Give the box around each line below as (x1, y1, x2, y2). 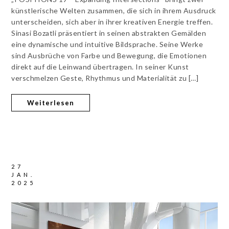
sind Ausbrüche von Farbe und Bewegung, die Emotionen (11, 51, 207, 60)
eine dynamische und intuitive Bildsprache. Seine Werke (11, 39, 203, 49)
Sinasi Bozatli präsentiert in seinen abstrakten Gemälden (11, 28, 207, 37)
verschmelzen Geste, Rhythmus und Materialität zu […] (11, 73, 199, 82)
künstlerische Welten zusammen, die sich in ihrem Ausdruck (11, 6, 216, 15)
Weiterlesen (27, 98, 75, 107)
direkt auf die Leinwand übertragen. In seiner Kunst (11, 62, 189, 71)
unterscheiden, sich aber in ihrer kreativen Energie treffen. (11, 17, 213, 26)
